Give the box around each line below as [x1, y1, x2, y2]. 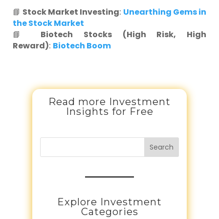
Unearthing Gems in [123, 6, 206, 18]
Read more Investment [48, 96, 171, 108]
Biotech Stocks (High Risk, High [41, 29, 207, 40]
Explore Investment [57, 196, 162, 208]
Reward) [13, 40, 49, 51]
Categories [81, 205, 138, 218]
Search [150, 142, 174, 153]
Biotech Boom [53, 40, 111, 51]
